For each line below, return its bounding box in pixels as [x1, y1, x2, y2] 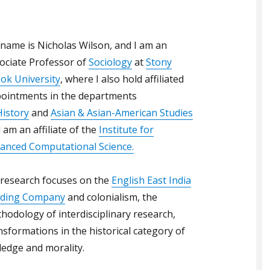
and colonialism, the [65, 190, 157, 204]
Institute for [99, 123, 154, 137]
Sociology [89, 55, 132, 69]
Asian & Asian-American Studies [51, 106, 193, 120]
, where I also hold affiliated [60, 72, 184, 86]
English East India [111, 174, 191, 187]
